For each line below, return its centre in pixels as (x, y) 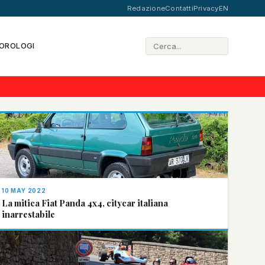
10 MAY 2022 (24, 190)
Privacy (206, 8)
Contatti (179, 8)
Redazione (146, 8)
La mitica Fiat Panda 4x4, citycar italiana (85, 203)
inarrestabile (28, 214)
